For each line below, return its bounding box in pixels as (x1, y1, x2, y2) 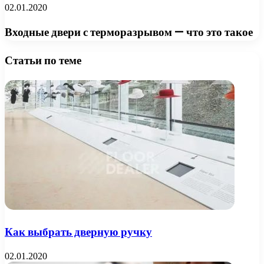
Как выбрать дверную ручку (5, 223, 152, 240)
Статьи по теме (5, 52, 81, 69)
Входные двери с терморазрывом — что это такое (5, 24, 253, 41)
